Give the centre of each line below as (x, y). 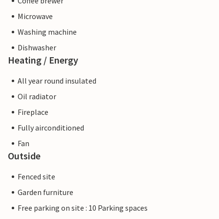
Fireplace (33, 112)
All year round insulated (57, 81)
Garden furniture (45, 192)
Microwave (35, 16)
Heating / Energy (43, 60)
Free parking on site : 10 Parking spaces (83, 208)
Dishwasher (37, 48)
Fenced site (36, 177)
